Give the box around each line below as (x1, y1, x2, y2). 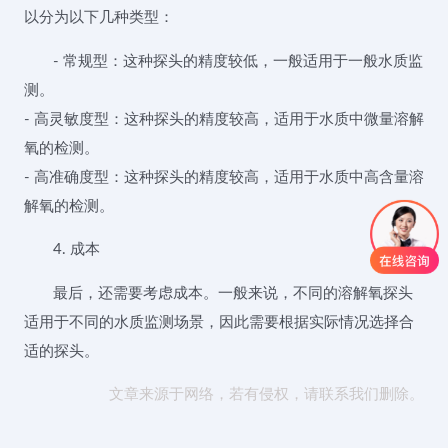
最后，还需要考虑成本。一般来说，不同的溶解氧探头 (53, 285, 414, 301)
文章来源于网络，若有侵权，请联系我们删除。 (109, 387, 424, 403)
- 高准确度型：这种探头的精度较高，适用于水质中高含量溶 (24, 169, 424, 185)
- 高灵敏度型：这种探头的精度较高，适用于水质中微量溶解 (24, 111, 424, 127)
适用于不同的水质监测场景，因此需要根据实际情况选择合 (24, 314, 414, 330)
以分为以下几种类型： (24, 10, 174, 26)
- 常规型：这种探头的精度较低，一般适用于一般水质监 (53, 53, 424, 69)
